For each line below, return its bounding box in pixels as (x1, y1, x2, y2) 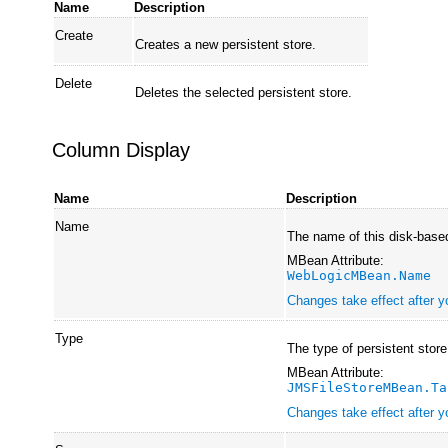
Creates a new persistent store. (135, 37, 317, 53)
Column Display (52, 139, 191, 162)
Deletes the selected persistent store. (135, 85, 353, 101)
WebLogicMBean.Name (287, 268, 432, 284)
